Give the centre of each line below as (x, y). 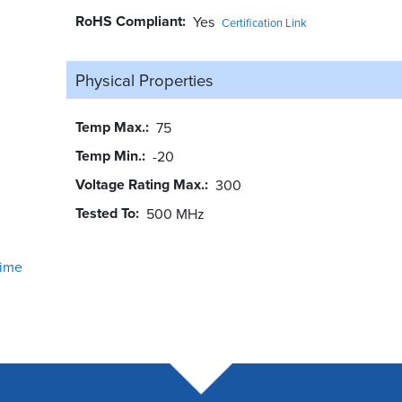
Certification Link (264, 22)
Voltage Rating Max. (140, 184)
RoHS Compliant (128, 21)
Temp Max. (110, 127)
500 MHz (175, 213)
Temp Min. (108, 155)
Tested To (105, 213)
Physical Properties (144, 79)
